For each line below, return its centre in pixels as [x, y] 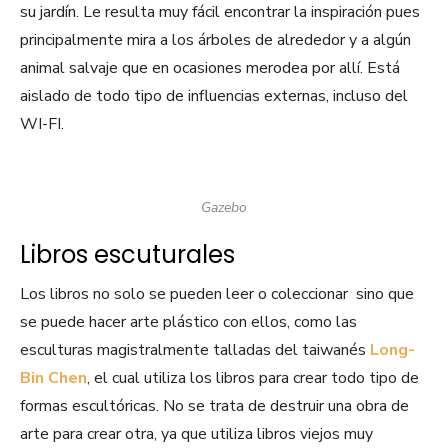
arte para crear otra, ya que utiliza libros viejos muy [196, 434]
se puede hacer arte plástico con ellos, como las [188, 322]
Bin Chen [53, 378]
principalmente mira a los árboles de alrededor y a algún [215, 40]
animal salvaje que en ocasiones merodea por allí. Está [210, 68]
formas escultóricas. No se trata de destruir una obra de [214, 406]
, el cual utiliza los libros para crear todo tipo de [253, 378]
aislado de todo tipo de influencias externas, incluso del [214, 96]
